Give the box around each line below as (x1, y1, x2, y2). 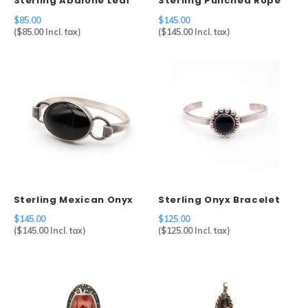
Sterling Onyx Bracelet (158, 192, 280, 206)
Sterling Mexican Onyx (13, 192, 134, 206)
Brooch (13, 7, 52, 20)
